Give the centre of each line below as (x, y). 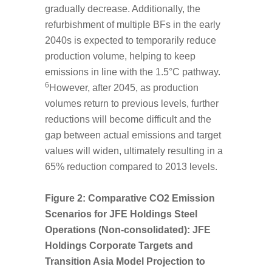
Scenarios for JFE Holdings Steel (121, 214)
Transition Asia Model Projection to (125, 261)
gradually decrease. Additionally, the (123, 8)
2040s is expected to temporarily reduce (131, 40)
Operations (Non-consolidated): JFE (128, 229)
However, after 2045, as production (124, 87)
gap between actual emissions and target (133, 135)
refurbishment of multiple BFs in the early (133, 24)
